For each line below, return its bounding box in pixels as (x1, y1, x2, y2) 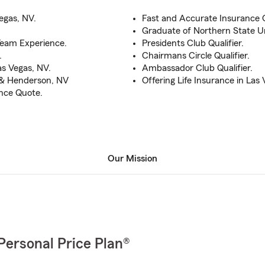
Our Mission (108, 154, 157, 163)
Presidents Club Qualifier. (142, 38, 244, 48)
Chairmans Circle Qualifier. (142, 51, 250, 60)
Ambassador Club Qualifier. (142, 63, 253, 73)
